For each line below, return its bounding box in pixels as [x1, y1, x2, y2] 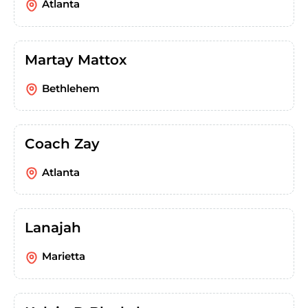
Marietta [42, 250, 85, 263]
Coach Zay [25, 135, 100, 152]
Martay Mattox [25, 51, 126, 68]
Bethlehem [42, 81, 100, 95]
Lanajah [25, 219, 81, 236]
